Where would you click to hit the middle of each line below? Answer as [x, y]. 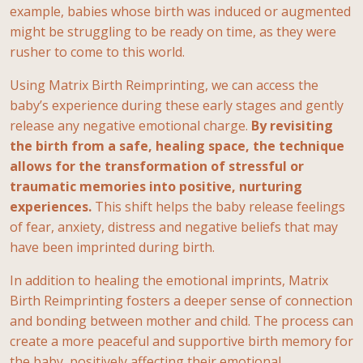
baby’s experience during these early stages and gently [177, 105]
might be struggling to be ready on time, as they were [173, 31]
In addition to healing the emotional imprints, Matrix [169, 280]
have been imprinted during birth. [112, 247]
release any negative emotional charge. [130, 125]
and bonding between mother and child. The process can [181, 320]
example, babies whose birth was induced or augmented [180, 11]
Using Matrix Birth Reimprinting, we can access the [164, 85]
